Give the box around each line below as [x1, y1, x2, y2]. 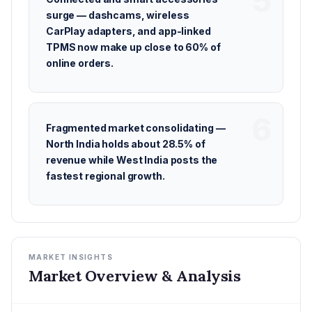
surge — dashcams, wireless [46, 9, 189, 21]
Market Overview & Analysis [29, 266, 241, 286]
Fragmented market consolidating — [46, 122, 226, 134]
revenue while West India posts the [46, 154, 218, 166]
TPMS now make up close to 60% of [46, 41, 221, 53]
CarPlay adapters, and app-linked [46, 25, 211, 37]
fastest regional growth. [46, 170, 165, 182]
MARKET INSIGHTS [29, 253, 113, 261]
